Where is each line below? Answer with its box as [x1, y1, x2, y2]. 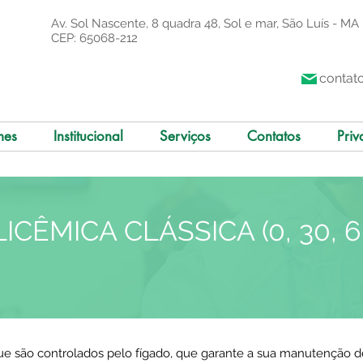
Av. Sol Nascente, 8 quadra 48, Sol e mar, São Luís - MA [51, 16, 359, 31]
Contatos [246, 127, 301, 145]
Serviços [159, 127, 211, 145]
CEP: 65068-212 [51, 31, 138, 45]
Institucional [53, 127, 123, 145]
